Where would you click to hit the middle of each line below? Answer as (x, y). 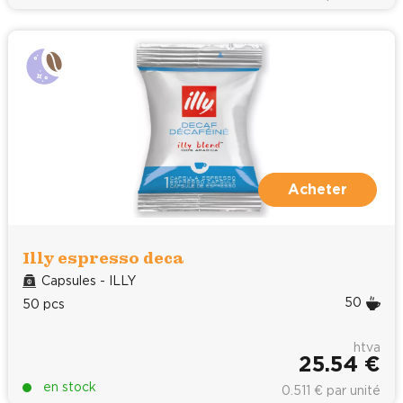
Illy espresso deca (103, 257)
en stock (70, 387)
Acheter (318, 189)
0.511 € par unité (331, 391)
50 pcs (44, 304)
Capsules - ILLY (89, 281)
